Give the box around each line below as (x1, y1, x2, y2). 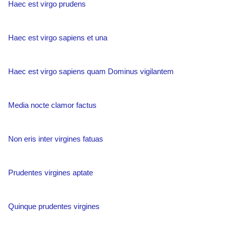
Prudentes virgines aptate (8, 168, 93, 177)
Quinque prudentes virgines (8, 202, 100, 211)
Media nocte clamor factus (8, 101, 97, 109)
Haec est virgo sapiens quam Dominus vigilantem (8, 67, 174, 76)
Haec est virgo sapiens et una (8, 33, 107, 42)
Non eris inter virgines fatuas (8, 134, 103, 143)
